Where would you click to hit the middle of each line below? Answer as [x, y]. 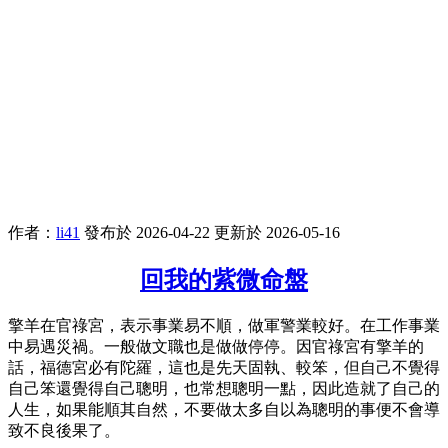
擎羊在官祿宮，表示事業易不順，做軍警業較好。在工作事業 [224, 325]
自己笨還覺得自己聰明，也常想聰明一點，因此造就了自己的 [224, 388]
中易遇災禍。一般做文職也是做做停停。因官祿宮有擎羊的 [216, 346]
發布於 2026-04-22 [147, 232]
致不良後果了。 [64, 430]
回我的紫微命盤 [224, 279]
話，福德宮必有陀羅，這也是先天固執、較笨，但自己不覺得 [224, 367]
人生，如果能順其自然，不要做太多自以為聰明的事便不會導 [224, 409]
